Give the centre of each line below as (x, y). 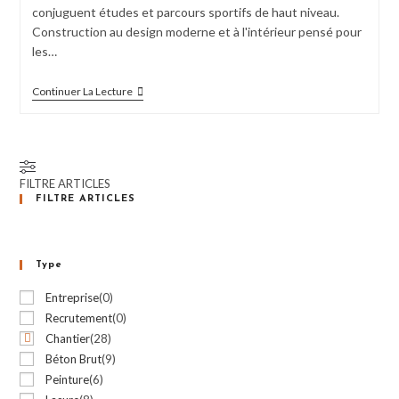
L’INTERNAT (167, 134)
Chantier (68, 338)
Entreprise (73, 297)
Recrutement (79, 318)
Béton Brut (74, 359)
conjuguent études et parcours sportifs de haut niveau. (185, 12)
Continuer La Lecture (82, 91)
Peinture (68, 379)
